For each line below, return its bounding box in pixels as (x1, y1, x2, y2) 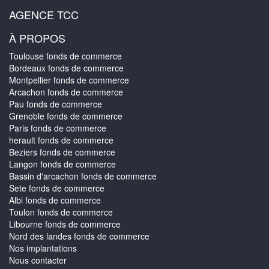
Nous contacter (9, 254, 67, 267)
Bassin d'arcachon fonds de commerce (9, 170, 157, 183)
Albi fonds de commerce (9, 194, 101, 207)
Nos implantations (9, 242, 77, 255)
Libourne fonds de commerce (9, 218, 121, 231)
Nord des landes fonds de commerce (9, 230, 150, 243)
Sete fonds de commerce (9, 182, 104, 195)
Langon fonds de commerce (9, 158, 116, 171)
